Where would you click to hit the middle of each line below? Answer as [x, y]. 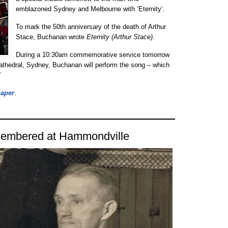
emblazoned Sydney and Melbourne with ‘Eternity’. [90, 9]
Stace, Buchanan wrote [51, 37]
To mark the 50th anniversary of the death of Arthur [91, 27]
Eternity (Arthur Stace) [120, 37]
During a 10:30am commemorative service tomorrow [93, 55]
